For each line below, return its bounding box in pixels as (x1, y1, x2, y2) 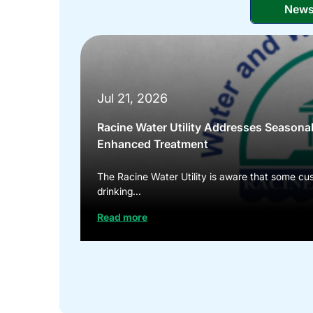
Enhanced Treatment (96, 136, 208, 151)
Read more (96, 210, 147, 223)
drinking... (96, 184, 141, 197)
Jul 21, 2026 (96, 90, 168, 105)
